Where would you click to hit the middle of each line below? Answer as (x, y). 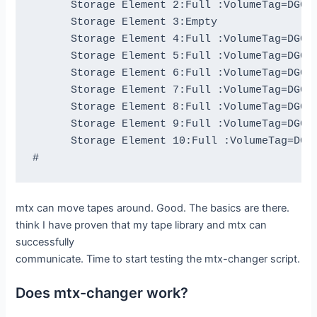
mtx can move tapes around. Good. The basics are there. (153, 208)
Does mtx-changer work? (102, 293)
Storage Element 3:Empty (125, 22)
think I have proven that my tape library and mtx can (142, 225)
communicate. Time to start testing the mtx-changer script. (158, 259)
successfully (45, 242)
